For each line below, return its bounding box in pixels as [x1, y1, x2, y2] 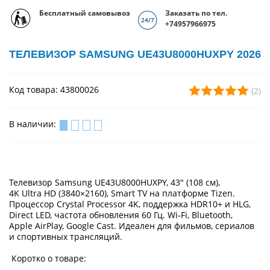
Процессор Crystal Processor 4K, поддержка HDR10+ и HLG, [9, 198, 251, 210]
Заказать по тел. [165, 8, 227, 19]
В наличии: [9, 118, 58, 130]
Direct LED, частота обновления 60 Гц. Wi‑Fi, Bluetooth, [9, 209, 233, 221]
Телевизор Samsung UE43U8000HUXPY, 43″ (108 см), [9, 176, 220, 188]
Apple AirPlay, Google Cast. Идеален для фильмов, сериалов [9, 219, 254, 231]
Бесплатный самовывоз [39, 8, 130, 19]
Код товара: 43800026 [9, 84, 99, 96]
